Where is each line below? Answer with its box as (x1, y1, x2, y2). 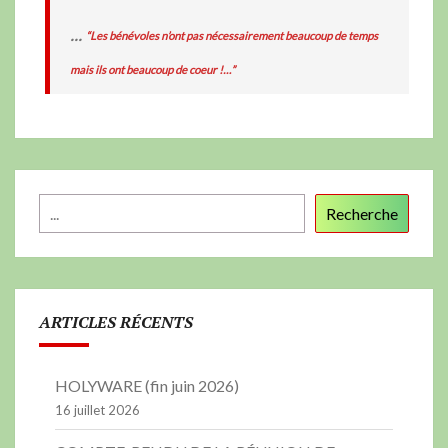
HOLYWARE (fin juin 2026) (55, 376, 239, 396)
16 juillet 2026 (55, 402, 140, 419)
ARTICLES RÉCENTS (39, 311, 193, 334)
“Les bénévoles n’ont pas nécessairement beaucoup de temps (86, 28, 378, 42)
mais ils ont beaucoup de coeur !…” (70, 62, 235, 76)
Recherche (326, 204, 398, 224)
